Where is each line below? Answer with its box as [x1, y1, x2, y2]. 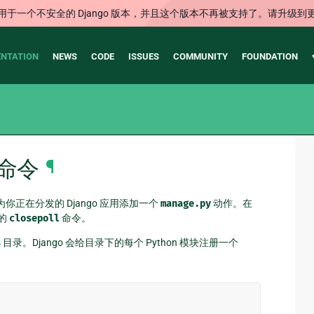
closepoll [9, 212, 60, 224]
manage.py [161, 197, 211, 210]
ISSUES [128, 51, 159, 62]
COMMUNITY [172, 51, 228, 62]
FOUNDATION [241, 51, 298, 62]
